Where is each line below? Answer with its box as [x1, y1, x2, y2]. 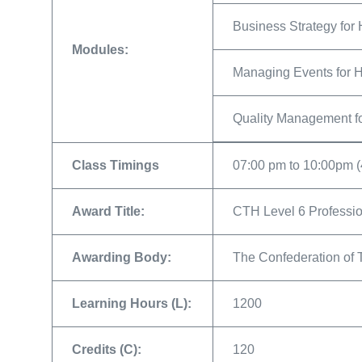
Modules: [72, 43, 128, 57]
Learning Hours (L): [72, 297, 192, 310]
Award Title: [72, 204, 145, 218]
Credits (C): [72, 343, 141, 356]
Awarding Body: [72, 250, 171, 264]
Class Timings [72, 158, 159, 172]
